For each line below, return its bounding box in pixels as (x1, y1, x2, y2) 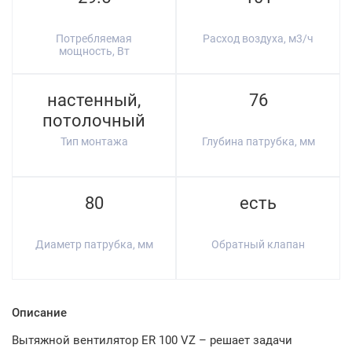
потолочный (42, 111, 145, 130)
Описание (12, 306, 67, 320)
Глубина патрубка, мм (201, 135, 315, 148)
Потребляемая (56, 32, 132, 45)
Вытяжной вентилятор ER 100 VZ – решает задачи (12, 333, 292, 347)
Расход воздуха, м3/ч (203, 32, 313, 45)
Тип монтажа (60, 135, 128, 148)
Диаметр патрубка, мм (35, 238, 153, 251)
